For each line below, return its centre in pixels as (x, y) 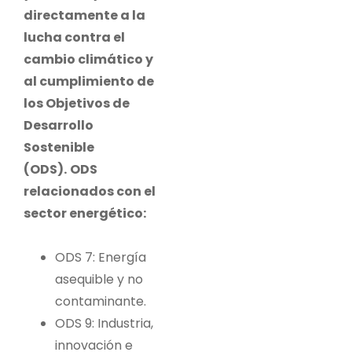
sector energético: (85, 213)
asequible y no (99, 279)
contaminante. (101, 301)
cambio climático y (88, 59)
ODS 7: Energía (101, 257)
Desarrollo (59, 125)
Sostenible (59, 147)
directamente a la (84, 15)
